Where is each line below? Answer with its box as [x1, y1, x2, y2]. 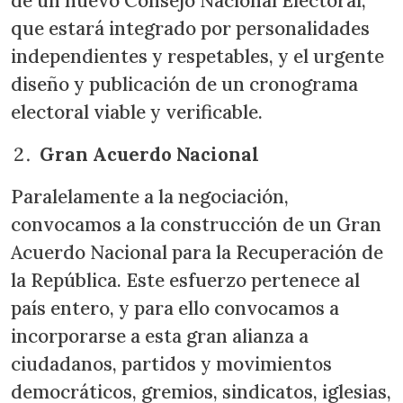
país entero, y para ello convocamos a [11, 296, 339, 320]
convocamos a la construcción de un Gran [11, 212, 381, 237]
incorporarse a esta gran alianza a [11, 324, 309, 348]
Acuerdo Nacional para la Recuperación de [11, 240, 383, 264]
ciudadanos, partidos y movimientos [11, 352, 332, 376]
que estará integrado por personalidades [11, 16, 370, 40]
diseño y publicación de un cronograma [11, 72, 358, 96]
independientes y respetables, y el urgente [11, 44, 384, 68]
